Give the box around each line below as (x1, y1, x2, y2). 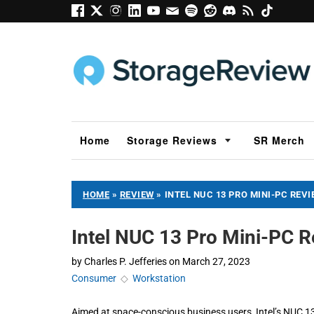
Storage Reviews (127, 132, 217, 147)
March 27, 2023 (182, 255, 250, 267)
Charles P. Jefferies (84, 255, 167, 267)
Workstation (132, 272, 186, 284)
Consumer (71, 272, 116, 284)
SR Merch (254, 132, 305, 147)
